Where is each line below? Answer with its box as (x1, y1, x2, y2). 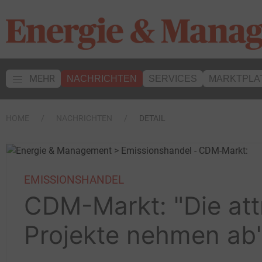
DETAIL (139, 113, 166, 123)
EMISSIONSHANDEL (24, 173, 124, 187)
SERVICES (149, 74, 197, 84)
